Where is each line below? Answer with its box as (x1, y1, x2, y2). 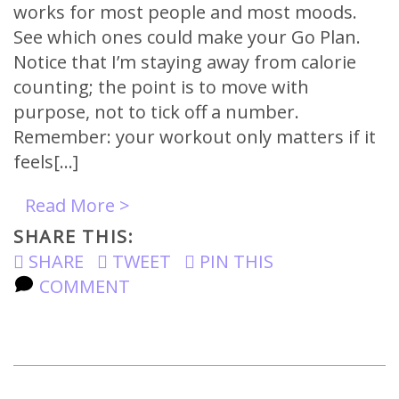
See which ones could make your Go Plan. (13, 25, 361, 49)
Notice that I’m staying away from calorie (13, 50, 356, 74)
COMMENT (35, 274, 130, 298)
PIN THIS (195, 249, 273, 273)
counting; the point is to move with (13, 75, 309, 99)
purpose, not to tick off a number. (13, 100, 299, 124)
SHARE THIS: (13, 224, 134, 248)
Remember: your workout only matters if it (13, 125, 376, 149)
